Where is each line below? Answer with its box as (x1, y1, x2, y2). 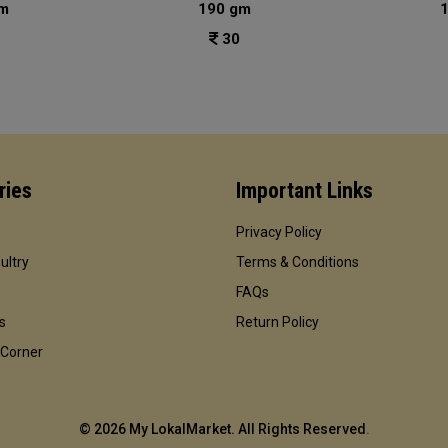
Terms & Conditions (236, 254, 359, 270)
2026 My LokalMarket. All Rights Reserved (93, 421, 366, 437)
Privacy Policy (236, 224, 322, 240)
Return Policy (236, 314, 319, 330)
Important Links (236, 178, 373, 203)
